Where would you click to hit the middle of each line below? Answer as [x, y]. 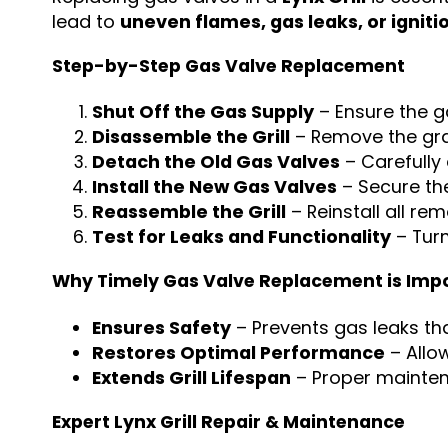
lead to [85, 21]
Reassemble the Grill [188, 212]
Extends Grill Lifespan [191, 377]
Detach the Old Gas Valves [215, 162]
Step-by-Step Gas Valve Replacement [228, 65]
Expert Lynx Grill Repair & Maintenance [228, 421]
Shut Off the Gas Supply [202, 112]
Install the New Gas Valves [214, 187]
